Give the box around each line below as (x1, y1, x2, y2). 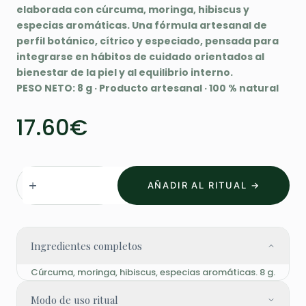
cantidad (22, 226, 72, 240)
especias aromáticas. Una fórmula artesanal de (16, 18, 267, 32)
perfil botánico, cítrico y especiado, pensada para (16, 34, 279, 48)
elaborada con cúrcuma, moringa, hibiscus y (16, 3, 249, 16)
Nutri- (22, 166, 53, 180)
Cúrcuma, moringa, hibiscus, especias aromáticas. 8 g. (31, 266, 275, 279)
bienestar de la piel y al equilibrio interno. (16, 66, 233, 79)
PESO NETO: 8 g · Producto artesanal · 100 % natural (16, 81, 279, 95)
